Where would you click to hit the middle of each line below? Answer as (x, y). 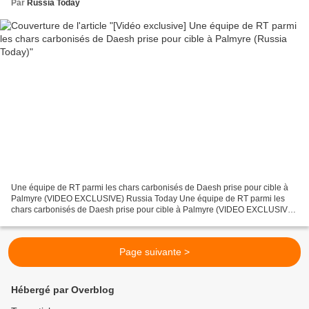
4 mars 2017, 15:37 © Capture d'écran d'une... (97, 220)
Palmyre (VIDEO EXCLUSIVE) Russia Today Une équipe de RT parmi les (148, 198)
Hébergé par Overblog (63, 290)
